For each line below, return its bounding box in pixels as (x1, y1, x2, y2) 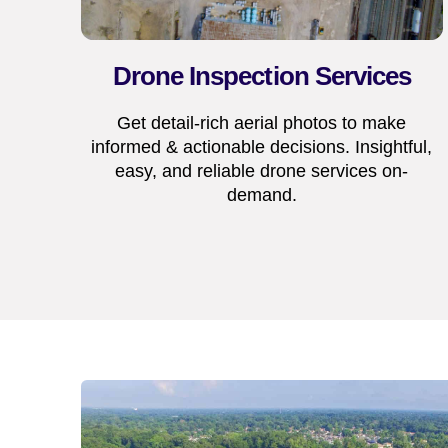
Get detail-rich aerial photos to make (117, 113, 407, 134)
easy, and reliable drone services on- (115, 161, 409, 182)
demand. (226, 185, 297, 206)
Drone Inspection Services (112, 60, 412, 91)
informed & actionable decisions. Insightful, (91, 137, 433, 158)
